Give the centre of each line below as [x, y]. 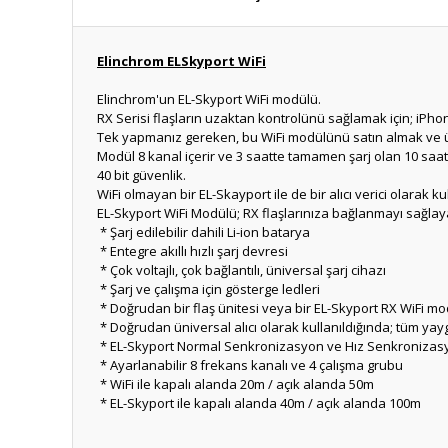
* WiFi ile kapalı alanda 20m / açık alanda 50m [235, 384]
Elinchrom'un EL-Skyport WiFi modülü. [209, 99]
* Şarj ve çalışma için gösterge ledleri [208, 289]
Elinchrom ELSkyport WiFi [181, 61]
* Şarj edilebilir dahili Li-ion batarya [203, 232]
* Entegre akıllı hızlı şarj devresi [192, 251]
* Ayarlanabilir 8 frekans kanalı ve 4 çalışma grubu [250, 365]
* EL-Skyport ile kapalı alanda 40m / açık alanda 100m [259, 403]
